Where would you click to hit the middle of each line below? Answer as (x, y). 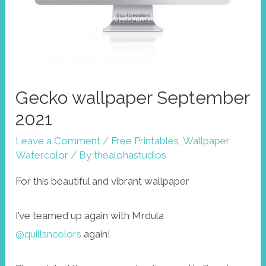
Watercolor (42, 155)
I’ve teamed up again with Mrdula (90, 215)
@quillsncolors (49, 234)
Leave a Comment (58, 140)
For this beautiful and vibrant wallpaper (103, 181)
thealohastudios (130, 155)
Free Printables (145, 140)
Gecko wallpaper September (133, 97)
